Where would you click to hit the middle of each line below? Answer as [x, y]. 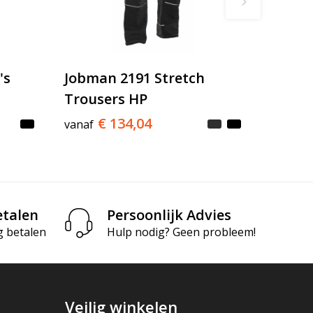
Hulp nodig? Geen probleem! [182, 232]
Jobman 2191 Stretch [135, 78]
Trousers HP [106, 99]
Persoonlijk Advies [169, 214]
